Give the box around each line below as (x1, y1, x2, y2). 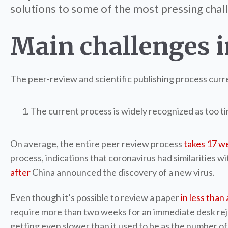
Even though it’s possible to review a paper (10, 192, 179, 203)
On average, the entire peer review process (10, 138, 182, 149)
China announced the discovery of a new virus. (32, 166, 215, 178)
